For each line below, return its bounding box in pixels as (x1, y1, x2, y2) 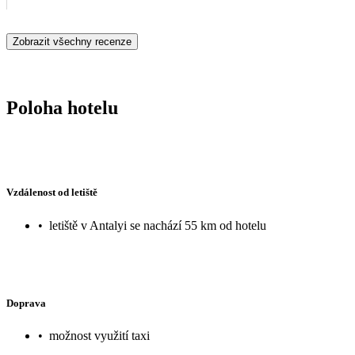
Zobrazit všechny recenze (13, 35, 132, 48)
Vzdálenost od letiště (6, 186, 97, 199)
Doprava (6, 296, 46, 309)
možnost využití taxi (49, 329, 150, 343)
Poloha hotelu (6, 97, 118, 118)
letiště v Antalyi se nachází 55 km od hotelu (49, 218, 266, 232)
